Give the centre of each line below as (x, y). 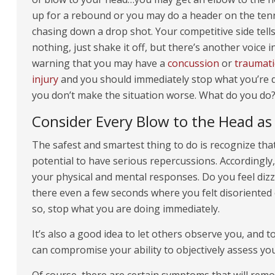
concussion (193, 63)
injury (45, 79)
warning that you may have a (100, 63)
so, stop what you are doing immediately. (126, 209)
